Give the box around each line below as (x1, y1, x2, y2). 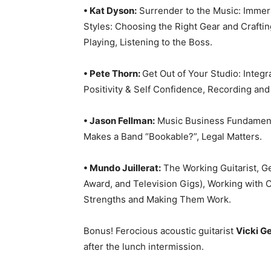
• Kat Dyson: (83, 4, 137, 16)
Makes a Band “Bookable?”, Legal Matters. (83, 130, 262, 142)
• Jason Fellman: (83, 114, 155, 126)
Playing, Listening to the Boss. (83, 36, 212, 48)
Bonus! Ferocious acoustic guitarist (83, 224, 236, 237)
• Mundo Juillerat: (83, 162, 161, 174)
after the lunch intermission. (83, 240, 204, 252)
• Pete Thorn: (83, 67, 142, 79)
